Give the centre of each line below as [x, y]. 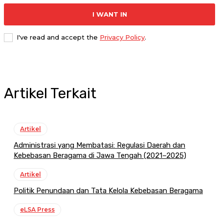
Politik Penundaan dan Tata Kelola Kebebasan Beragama [108, 191]
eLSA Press [37, 210]
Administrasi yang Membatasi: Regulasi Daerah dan [99, 145]
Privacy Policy [122, 37]
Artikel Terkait [50, 94]
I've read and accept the [58, 37]
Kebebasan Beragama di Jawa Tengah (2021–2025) [100, 156]
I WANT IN [109, 14]
